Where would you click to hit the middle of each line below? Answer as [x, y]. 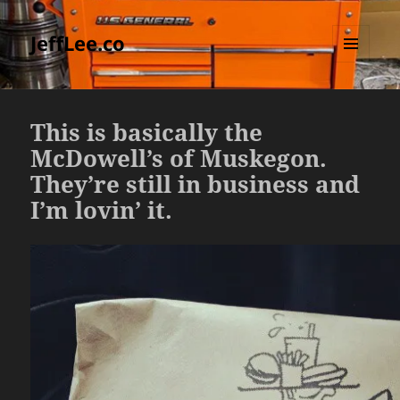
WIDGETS [358, 100]
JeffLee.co [78, 43]
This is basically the [147, 133]
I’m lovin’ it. [102, 210]
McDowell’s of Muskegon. [179, 158]
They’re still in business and [196, 184]
